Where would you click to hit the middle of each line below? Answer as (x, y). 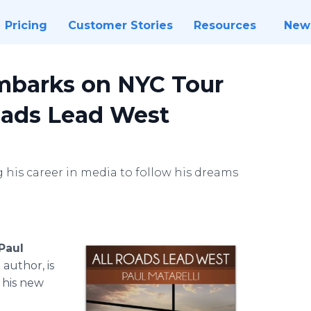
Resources (225, 25)
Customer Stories (120, 25)
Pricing (26, 25)
